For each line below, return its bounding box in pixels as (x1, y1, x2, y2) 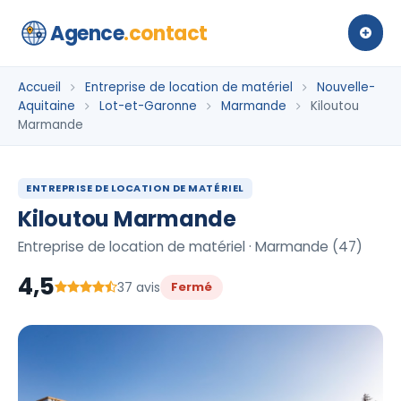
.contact (124, 19, 208, 47)
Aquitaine (18, 98, 75, 115)
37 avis (117, 277, 160, 296)
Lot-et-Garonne (99, 98, 197, 115)
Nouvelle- (317, 79, 375, 96)
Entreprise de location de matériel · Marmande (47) (18, 237, 363, 256)
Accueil (18, 79, 61, 96)
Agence (50, 19, 124, 47)
